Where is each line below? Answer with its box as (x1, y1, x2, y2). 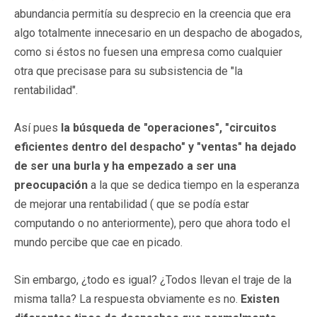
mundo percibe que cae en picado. (14, 235, 183, 249)
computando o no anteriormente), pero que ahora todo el (14, 216, 290, 230)
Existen (241, 292, 279, 306)
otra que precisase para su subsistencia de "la (14, 64, 243, 78)
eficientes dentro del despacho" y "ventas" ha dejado (14, 139, 296, 154)
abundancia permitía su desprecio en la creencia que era (14, 6, 291, 21)
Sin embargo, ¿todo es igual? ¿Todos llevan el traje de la (14, 272, 292, 287)
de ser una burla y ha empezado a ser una (14, 158, 236, 173)
